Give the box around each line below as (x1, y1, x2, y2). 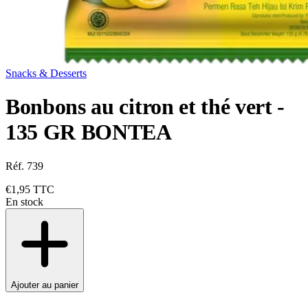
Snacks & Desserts (5, 67, 87, 79)
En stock (5, 195, 43, 208)
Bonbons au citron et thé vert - (5, 94, 285, 120)
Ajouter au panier (11, 279, 78, 290)
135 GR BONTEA (5, 120, 172, 145)
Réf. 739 (5, 159, 43, 172)
